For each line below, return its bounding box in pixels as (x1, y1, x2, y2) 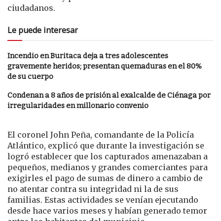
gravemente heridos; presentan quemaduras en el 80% (7, 61, 202, 71)
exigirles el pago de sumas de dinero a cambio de (7, 173, 203, 183)
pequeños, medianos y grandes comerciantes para (7, 162, 208, 172)
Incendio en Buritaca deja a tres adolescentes (7, 51, 168, 60)
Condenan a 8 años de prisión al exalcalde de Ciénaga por (7, 90, 211, 100)
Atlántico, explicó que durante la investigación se (7, 140, 204, 150)
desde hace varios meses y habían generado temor (7, 205, 207, 216)
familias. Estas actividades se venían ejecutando (7, 194, 198, 205)
